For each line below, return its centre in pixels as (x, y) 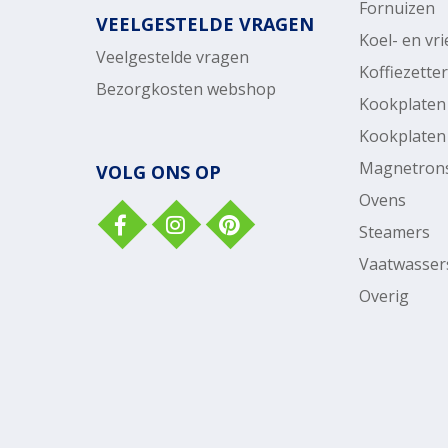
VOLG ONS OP (158, 171)
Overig (384, 295)
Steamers (394, 231)
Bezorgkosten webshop (185, 88)
